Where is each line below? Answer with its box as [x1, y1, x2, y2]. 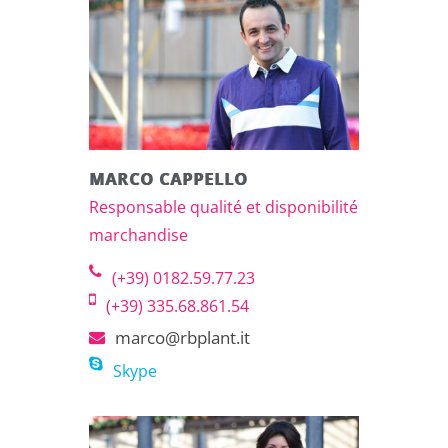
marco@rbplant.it [115, 325, 250, 349]
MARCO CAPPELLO [89, 167, 248, 190]
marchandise [89, 223, 188, 246]
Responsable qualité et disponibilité [89, 195, 358, 218]
